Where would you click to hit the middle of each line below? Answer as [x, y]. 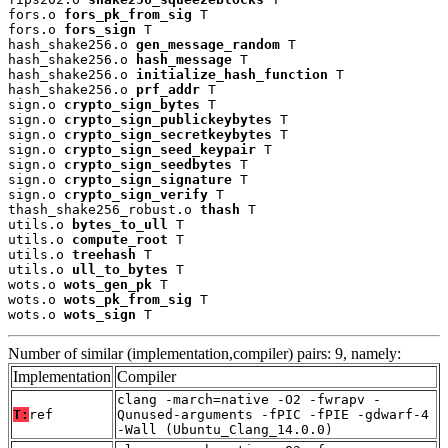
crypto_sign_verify [136, 194]
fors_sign [100, 29]
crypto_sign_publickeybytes [168, 119]
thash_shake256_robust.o [104, 209]
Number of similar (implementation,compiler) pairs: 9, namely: [204, 353]
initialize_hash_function [232, 74]
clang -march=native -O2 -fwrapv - [249, 399]
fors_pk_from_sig [128, 14]
